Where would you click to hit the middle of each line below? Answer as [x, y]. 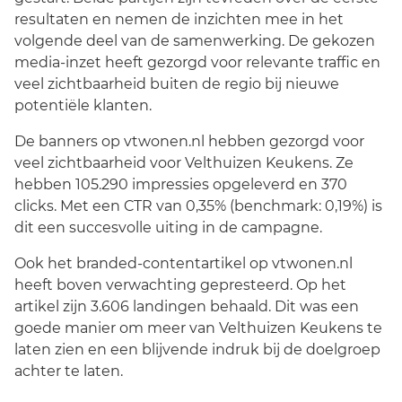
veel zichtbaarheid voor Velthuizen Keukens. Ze [184, 163]
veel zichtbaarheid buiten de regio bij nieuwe [177, 84]
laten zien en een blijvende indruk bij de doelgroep [197, 350]
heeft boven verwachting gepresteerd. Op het [180, 285]
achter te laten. [69, 371]
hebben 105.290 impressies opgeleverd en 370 [181, 184]
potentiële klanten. [83, 105]
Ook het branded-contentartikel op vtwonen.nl [184, 263]
